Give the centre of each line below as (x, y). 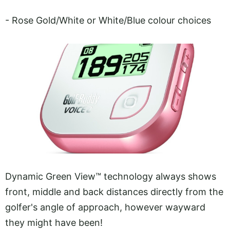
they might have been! (55, 222)
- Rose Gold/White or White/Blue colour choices (108, 20)
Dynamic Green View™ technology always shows (111, 176)
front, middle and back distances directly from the (114, 191)
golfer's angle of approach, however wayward (105, 207)
